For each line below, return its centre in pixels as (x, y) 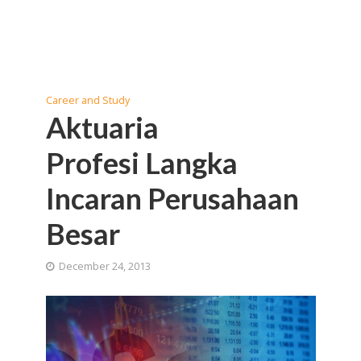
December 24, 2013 (104, 266)
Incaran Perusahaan (172, 199)
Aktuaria (102, 128)
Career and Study (87, 100)
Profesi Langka (141, 163)
